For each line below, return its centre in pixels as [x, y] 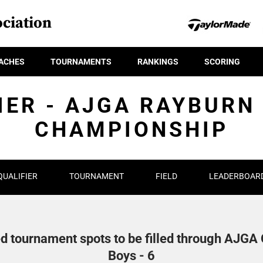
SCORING [222, 61]
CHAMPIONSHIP [131, 130]
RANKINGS [158, 61]
